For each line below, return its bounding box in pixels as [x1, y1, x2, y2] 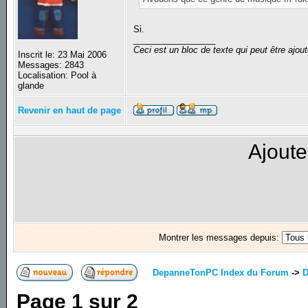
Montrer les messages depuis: [158, 232, 282, 243]
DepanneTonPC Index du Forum [153, 267, 289, 278]
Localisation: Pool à [18, 70, 97, 81]
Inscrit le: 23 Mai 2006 [18, 49, 107, 60]
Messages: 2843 [18, 60, 85, 71]
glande [18, 80, 45, 91]
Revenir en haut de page [18, 105, 122, 116]
